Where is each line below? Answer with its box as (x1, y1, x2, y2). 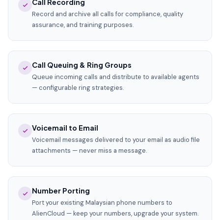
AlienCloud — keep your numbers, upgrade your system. (32, 209, 198, 218)
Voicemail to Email (32, 123, 98, 132)
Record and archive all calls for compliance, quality (32, 10, 183, 18)
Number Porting (32, 186, 90, 195)
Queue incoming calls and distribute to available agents (32, 73, 199, 81)
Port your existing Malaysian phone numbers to (32, 198, 172, 207)
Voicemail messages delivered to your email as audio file (32, 136, 200, 144)
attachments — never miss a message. (32, 146, 147, 155)
